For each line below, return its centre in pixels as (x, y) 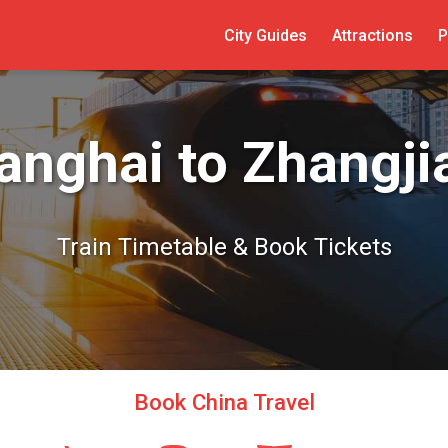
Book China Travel (224, 402)
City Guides (265, 35)
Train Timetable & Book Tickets (224, 247)
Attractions (372, 35)
